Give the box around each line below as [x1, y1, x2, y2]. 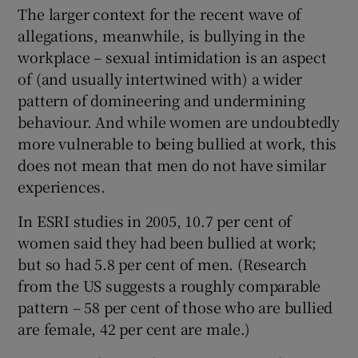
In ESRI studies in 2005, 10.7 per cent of [18, 209, 292, 231]
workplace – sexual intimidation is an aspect [18, 46, 327, 67]
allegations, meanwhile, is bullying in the [18, 24, 306, 46]
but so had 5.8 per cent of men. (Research [18, 253, 308, 274]
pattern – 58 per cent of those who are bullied [18, 296, 333, 317]
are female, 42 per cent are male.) [18, 317, 250, 339]
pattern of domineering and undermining [18, 89, 305, 110]
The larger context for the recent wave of [18, 2, 302, 24]
